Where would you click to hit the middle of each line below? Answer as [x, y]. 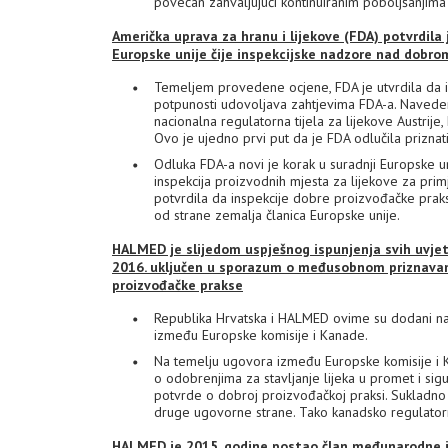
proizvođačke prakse [177, 285]
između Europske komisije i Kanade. [261, 335]
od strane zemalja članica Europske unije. [277, 215]
